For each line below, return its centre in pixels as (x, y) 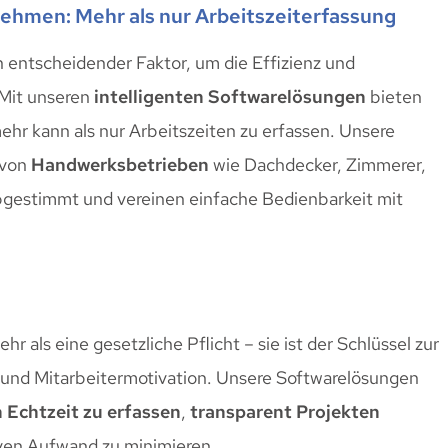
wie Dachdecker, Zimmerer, (317, 165)
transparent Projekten (285, 411)
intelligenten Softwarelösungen (230, 97)
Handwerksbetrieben (120, 165)
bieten (394, 97)
